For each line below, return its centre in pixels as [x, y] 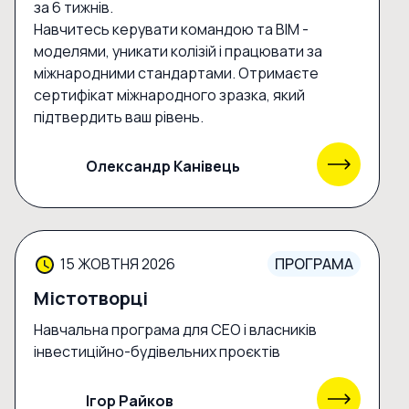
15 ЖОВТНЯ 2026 [118, 264]
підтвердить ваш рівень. [119, 117]
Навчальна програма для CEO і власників [175, 330]
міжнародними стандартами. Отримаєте [176, 73]
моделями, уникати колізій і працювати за [178, 52]
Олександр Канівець [163, 166]
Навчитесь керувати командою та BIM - [171, 30]
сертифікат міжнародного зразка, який [169, 95]
